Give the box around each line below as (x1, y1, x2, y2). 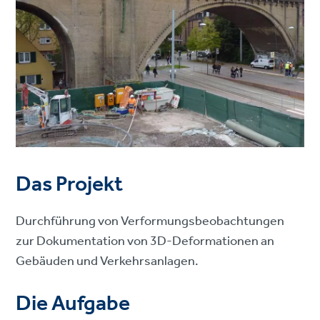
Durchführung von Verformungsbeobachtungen (16, 209, 285, 234)
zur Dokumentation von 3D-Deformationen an (16, 229, 275, 254)
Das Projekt (16, 164, 124, 206)
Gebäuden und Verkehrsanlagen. (16, 249, 199, 274)
